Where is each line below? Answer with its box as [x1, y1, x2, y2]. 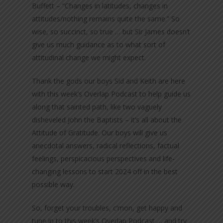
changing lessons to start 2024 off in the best [32, 167, 178, 176]
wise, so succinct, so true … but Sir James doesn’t [32, 27, 191, 36]
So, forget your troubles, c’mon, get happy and [32, 203, 183, 213]
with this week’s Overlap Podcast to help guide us [32, 89, 191, 99]
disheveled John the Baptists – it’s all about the [32, 115, 182, 124]
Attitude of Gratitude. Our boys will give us [32, 128, 168, 137]
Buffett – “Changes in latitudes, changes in [32, 1, 168, 10]
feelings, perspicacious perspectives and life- [32, 154, 175, 163]
